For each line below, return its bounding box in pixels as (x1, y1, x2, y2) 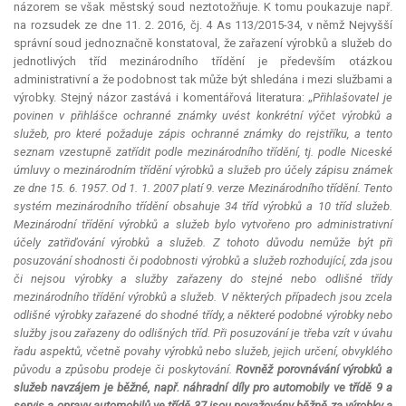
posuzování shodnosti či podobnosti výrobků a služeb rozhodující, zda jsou (14, 254, 392, 268)
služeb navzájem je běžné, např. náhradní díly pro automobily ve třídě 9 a (14, 381, 392, 395)
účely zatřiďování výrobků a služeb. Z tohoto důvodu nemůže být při (14, 236, 392, 250)
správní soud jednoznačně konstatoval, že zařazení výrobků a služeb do (14, 36, 392, 51)
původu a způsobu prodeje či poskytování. (14, 362, 237, 377)
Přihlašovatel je (313, 91, 392, 105)
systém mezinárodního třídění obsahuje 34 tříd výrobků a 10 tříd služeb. (14, 199, 392, 214)
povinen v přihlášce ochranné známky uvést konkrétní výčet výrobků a (14, 109, 392, 123)
